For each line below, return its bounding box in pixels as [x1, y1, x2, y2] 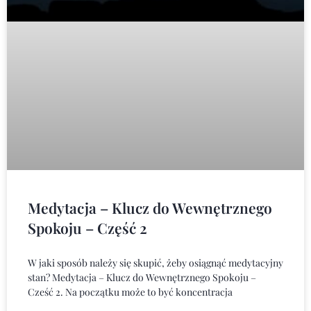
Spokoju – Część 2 [28, 217, 147, 237]
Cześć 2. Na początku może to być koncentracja [28, 285, 233, 299]
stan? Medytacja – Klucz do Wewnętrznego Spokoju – [28, 270, 256, 284]
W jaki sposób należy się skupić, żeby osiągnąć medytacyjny [28, 255, 283, 269]
